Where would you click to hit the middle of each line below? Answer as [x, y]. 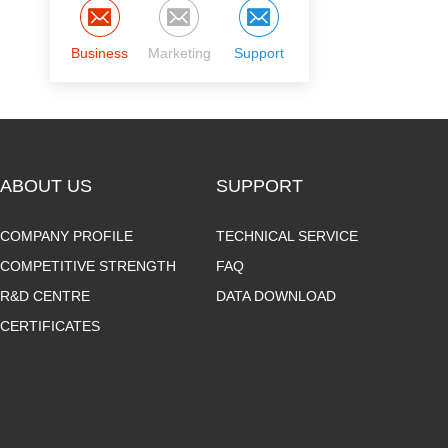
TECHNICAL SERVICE [287, 236]
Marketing [179, 53]
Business [100, 53]
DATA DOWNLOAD [276, 296]
